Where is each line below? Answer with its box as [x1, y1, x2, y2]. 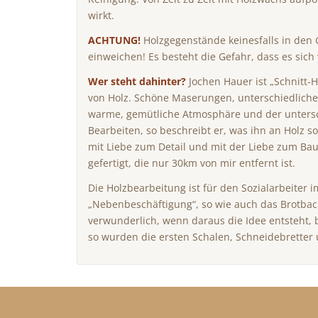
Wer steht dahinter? [88, 74, 190, 88]
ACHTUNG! [88, 33, 141, 48]
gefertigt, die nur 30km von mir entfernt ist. [88, 155, 296, 170]
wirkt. [88, 9, 115, 23]
